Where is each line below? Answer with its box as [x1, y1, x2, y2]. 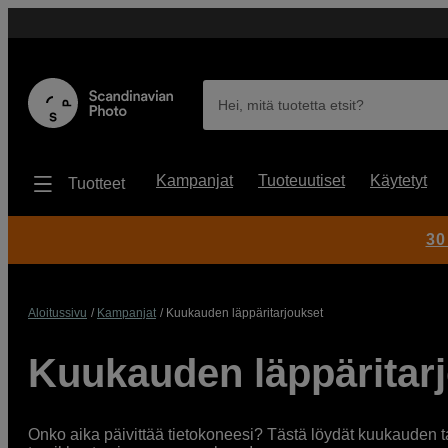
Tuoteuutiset [258, 172, 345, 189]
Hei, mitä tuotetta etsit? [218, 97, 365, 113]
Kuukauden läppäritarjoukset [166, 306, 323, 320]
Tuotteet [68, 175, 125, 192]
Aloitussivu [28, 306, 87, 320]
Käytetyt [370, 172, 427, 189]
